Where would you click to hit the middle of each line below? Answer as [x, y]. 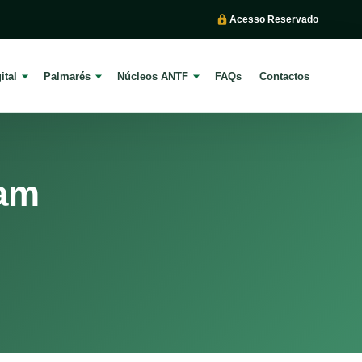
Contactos [285, 76]
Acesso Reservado [274, 19]
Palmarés [67, 76]
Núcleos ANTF [153, 76]
